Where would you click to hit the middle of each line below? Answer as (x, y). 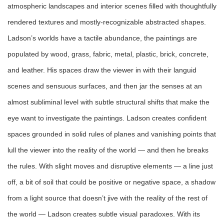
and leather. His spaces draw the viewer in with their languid (102, 70)
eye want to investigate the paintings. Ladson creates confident (107, 118)
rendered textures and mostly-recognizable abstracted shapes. (107, 22)
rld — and (143, 150)
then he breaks (184, 150)
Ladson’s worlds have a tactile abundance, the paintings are (102, 38)
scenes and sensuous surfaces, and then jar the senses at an (105, 86)
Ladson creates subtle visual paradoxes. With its (123, 214)
